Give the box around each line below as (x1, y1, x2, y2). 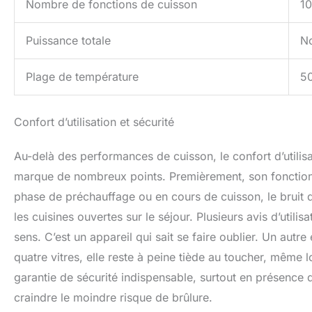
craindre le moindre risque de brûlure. (14, 290, 212, 305)
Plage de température (26, 70, 139, 84)
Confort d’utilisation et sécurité (14, 115, 174, 130)
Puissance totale (26, 33, 111, 48)
